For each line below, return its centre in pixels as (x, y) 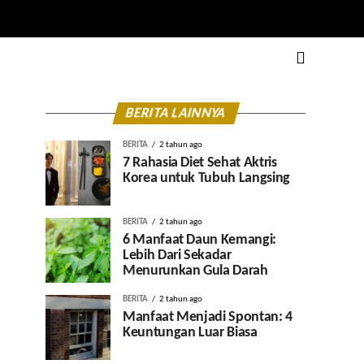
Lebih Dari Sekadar (177, 256)
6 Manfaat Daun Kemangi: (199, 240)
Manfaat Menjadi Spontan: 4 (208, 317)
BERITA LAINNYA (175, 113)
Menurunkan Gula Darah (195, 271)
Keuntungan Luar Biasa (190, 333)
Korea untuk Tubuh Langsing (206, 178)
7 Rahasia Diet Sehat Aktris (200, 163)
